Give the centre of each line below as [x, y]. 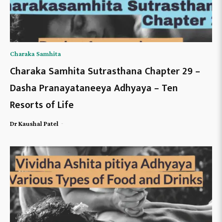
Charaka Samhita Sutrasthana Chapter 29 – [105, 72]
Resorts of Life [42, 105]
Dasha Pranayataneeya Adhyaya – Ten [94, 88]
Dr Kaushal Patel [34, 124]
